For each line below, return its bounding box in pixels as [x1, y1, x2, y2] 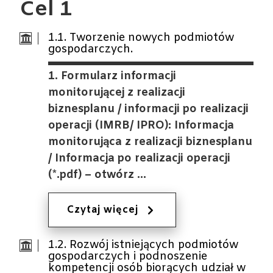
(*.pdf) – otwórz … [48, 168, 147, 182]
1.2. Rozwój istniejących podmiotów [48, 238, 239, 252]
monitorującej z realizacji [48, 85, 186, 100]
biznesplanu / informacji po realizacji [48, 102, 249, 116]
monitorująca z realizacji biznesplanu [48, 135, 253, 149]
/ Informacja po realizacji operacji [48, 151, 231, 166]
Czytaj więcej [67, 204, 139, 216]
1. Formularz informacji [48, 69, 177, 83]
